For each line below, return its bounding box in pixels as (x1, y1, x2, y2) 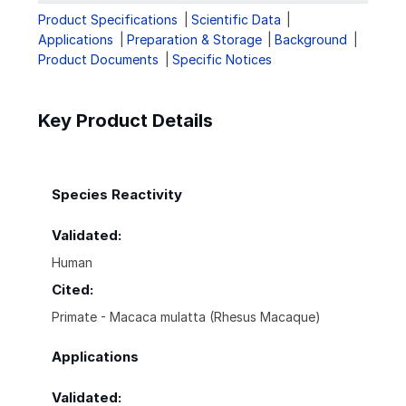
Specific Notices (171, 52, 272, 68)
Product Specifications (38, 12, 178, 28)
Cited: (52, 281, 93, 299)
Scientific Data (190, 12, 281, 28)
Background (275, 32, 348, 48)
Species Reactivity (52, 186, 182, 204)
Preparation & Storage (126, 32, 262, 48)
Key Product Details (38, 110, 213, 132)
